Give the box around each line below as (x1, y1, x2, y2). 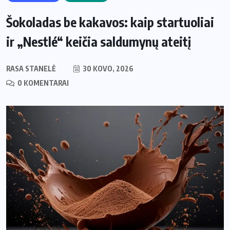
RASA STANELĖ (6, 64, 56, 73)
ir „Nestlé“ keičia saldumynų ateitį (6, 33, 191, 50)
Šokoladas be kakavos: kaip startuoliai (6, 14, 214, 31)
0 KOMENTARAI (16, 79, 69, 88)
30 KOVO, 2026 (81, 64, 133, 73)
